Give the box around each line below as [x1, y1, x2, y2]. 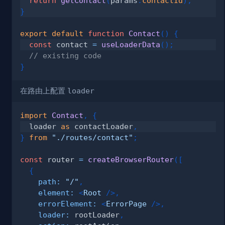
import [20, 110, 47, 120]
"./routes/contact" [52, 133, 133, 142]
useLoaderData [101, 40, 160, 49]
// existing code [29, 51, 101, 60]
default [52, 29, 83, 38]
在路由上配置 [20, 86, 67, 95]
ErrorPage [106, 199, 147, 208]
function [88, 29, 124, 38]
